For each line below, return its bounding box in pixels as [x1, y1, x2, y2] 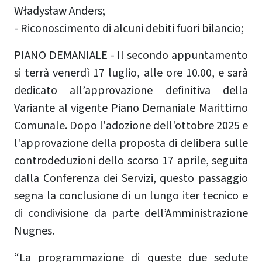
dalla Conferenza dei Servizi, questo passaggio [14, 170, 248, 187]
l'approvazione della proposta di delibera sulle [14, 135, 248, 151]
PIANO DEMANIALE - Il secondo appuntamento [14, 47, 248, 64]
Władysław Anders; [14, 2, 108, 19]
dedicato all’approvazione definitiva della [14, 82, 248, 99]
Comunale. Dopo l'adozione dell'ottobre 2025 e [14, 117, 248, 134]
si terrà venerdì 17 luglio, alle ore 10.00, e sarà [14, 64, 248, 81]
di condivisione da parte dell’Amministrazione [14, 205, 248, 222]
